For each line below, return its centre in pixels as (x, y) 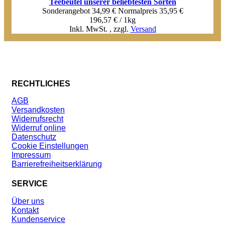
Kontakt (25, 210)
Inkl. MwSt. (89, 29)
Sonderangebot (66, 11)
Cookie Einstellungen (50, 146)
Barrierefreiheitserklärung (57, 164)
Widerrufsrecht (37, 119)
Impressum (31, 155)
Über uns (28, 201)
